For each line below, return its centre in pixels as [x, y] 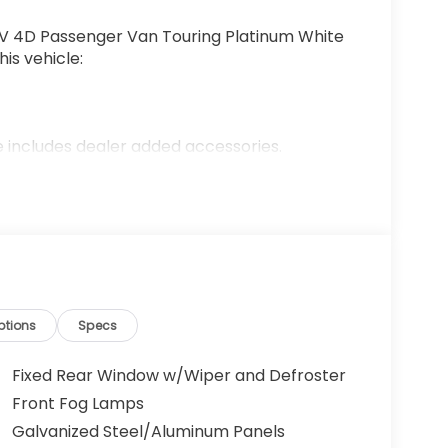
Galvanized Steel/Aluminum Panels [148, 432]
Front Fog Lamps [77, 404]
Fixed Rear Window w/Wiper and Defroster [178, 376]
